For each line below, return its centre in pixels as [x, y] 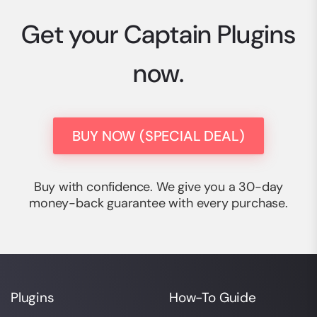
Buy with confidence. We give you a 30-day [158, 187]
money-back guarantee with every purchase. [158, 203]
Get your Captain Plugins [158, 35]
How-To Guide [213, 298]
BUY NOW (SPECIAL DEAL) [158, 136]
